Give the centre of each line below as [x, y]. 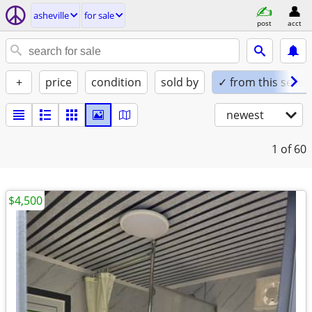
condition [116, 82]
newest [245, 115]
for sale [99, 15]
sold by [180, 82]
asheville [51, 15]
